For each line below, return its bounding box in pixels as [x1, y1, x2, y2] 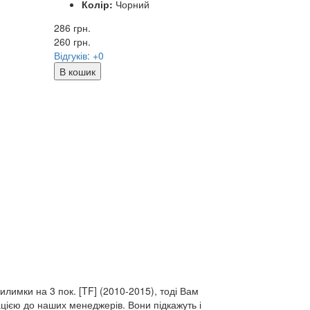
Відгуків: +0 [54, 48, 104, 62]
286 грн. [54, 20, 91, 35]
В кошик [60, 64, 96, 78]
